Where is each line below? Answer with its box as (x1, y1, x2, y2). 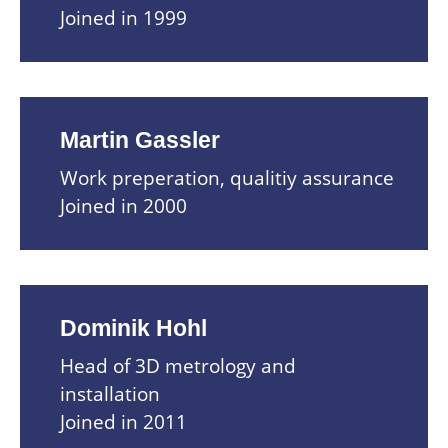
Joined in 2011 (60, 408, 187, 435)
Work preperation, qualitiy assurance (60, 164, 394, 191)
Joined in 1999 (60, 4, 187, 31)
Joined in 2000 (60, 192, 187, 219)
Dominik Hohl (60, 315, 207, 341)
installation (60, 380, 160, 407)
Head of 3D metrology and (60, 352, 296, 379)
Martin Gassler (60, 127, 220, 153)
